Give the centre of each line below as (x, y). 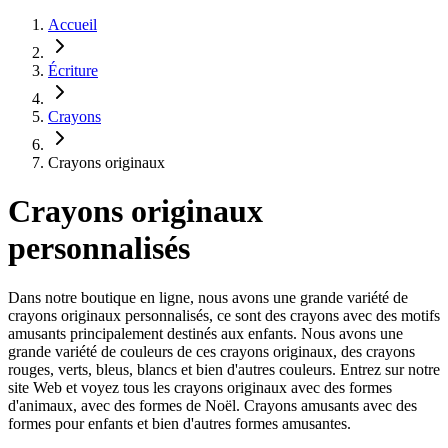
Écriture (73, 70)
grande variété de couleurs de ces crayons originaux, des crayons (211, 351)
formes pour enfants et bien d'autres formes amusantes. (179, 423)
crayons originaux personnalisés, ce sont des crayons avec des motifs (224, 315)
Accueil (72, 24)
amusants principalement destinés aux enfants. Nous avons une (205, 333)
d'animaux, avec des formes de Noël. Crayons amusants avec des (212, 405)
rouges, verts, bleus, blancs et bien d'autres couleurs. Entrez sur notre (224, 369)
